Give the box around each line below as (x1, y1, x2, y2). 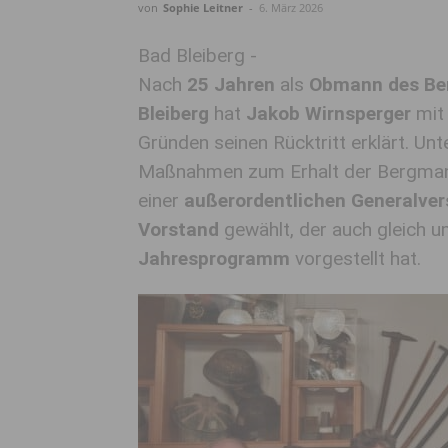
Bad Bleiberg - (138, 44, 257, 67)
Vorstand (138, 218, 219, 241)
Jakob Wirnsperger (246, 102, 411, 125)
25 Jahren (182, 73, 275, 96)
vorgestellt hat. (290, 247, 421, 270)
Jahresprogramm (138, 247, 290, 270)
